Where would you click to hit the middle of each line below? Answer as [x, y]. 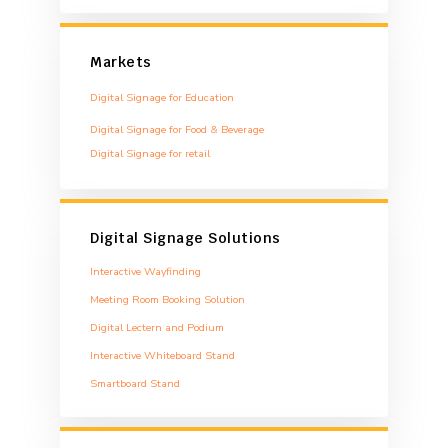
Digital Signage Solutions [185, 237]
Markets [121, 61]
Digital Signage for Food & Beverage [177, 129]
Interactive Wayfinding [145, 271]
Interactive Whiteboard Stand [162, 355]
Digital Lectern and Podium [157, 327]
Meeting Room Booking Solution [167, 299]
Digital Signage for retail [150, 153]
